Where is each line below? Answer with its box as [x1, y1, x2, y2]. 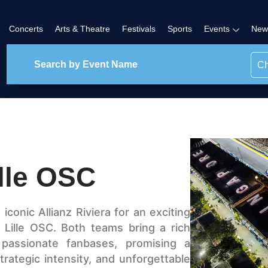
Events [204, 24, 230, 34]
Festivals [122, 24, 156, 34]
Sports [167, 24, 193, 34]
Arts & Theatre [55, 24, 111, 34]
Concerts [9, 24, 44, 34]
